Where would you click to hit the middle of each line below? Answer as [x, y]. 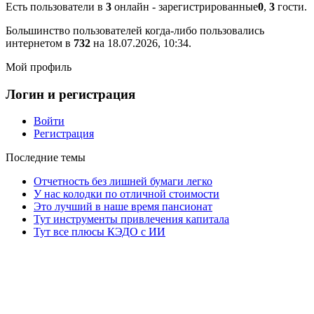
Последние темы [46, 158]
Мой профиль [39, 67]
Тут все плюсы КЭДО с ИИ [100, 232]
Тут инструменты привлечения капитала [131, 219]
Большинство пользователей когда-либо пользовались [135, 30]
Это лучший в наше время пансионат [123, 207]
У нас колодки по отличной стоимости [127, 194]
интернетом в [40, 43]
